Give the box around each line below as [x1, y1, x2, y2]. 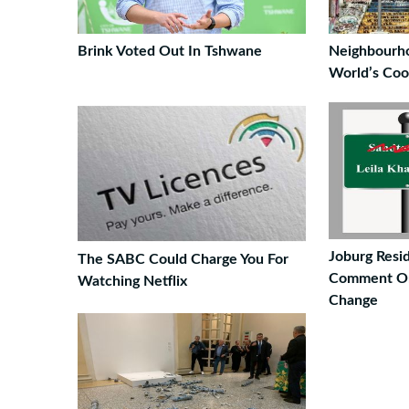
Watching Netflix [78, 274, 187, 288]
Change [329, 293, 378, 308]
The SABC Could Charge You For [78, 252, 288, 267]
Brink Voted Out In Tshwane [78, 44, 262, 58]
